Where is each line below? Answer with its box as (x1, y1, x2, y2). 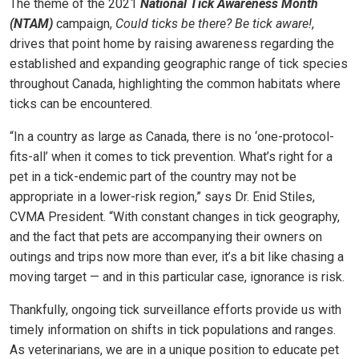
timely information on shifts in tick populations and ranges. (10, 322, 336, 338)
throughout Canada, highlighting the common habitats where (10, 76, 341, 92)
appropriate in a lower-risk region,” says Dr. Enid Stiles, (10, 189, 315, 205)
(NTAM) (10, 16, 53, 32)
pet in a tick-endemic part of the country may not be (10, 169, 296, 185)
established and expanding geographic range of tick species (10, 56, 348, 72)
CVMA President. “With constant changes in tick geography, (10, 209, 340, 225)
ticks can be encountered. (10, 96, 152, 112)
